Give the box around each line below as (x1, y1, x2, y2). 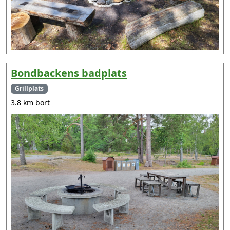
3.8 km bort (11, 98, 50, 108)
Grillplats (14, 84, 44, 93)
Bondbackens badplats (11, 66, 127, 81)
